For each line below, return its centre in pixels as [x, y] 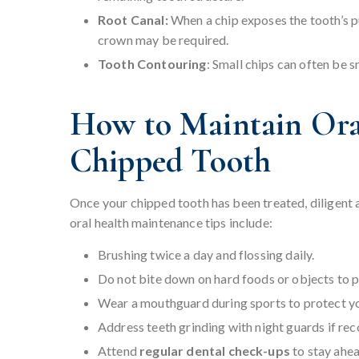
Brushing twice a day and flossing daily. [206, 255]
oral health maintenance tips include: [171, 223]
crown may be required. [163, 40]
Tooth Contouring [152, 64]
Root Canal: [133, 20]
